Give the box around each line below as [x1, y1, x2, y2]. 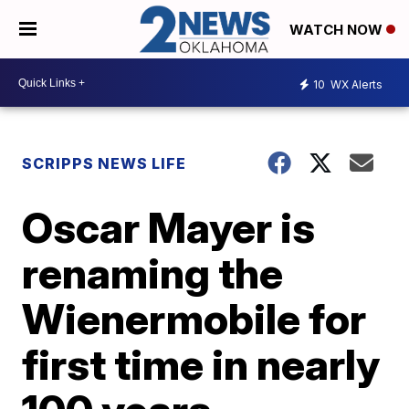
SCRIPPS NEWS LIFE [22, 154, 187, 173]
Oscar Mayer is [22, 202, 316, 254]
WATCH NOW [289, 21, 386, 39]
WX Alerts [328, 77, 383, 91]
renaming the [22, 247, 284, 299]
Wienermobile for [22, 293, 367, 345]
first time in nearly [22, 339, 381, 391]
